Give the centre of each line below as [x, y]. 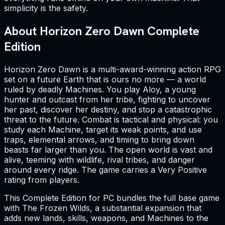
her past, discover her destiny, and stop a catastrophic [108, 110]
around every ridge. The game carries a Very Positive [105, 170]
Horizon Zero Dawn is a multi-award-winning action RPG [113, 70]
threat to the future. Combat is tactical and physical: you [111, 120]
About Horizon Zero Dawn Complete [102, 31]
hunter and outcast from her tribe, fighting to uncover [107, 100]
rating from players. [42, 180]
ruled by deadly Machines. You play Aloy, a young [100, 90]
